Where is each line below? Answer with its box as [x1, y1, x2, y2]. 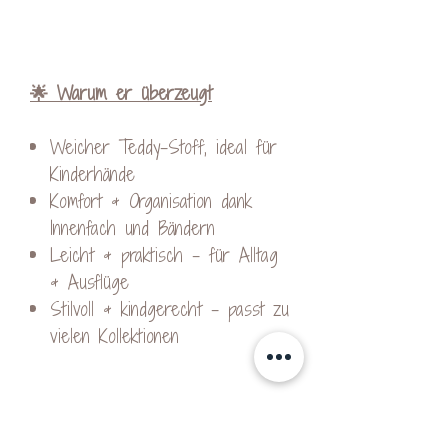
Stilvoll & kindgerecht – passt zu [50, 295, 289, 322]
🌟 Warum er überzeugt [30, 79, 212, 106]
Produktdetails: [98, 413, 207, 443]
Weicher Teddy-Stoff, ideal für [50, 133, 277, 160]
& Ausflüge [50, 268, 129, 295]
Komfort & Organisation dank [50, 187, 252, 214]
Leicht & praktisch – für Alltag [50, 241, 278, 268]
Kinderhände [50, 160, 135, 187]
